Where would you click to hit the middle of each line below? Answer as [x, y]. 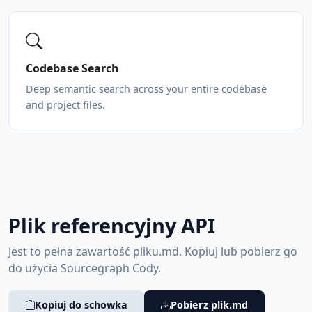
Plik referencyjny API [112, 225]
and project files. [65, 105]
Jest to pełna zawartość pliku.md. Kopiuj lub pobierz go [153, 251]
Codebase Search [72, 68]
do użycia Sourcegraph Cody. [85, 268]
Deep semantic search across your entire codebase [146, 89]
